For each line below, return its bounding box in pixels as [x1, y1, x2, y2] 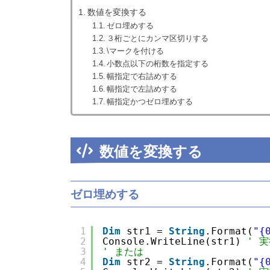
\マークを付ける [107, 46, 165, 56]
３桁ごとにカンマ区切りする [107, 34, 209, 43]
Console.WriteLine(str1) [102, 236, 247, 248]
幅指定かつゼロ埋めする [107, 97, 193, 107]
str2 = [127, 256, 169, 268]
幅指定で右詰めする [107, 72, 178, 81]
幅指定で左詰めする [107, 84, 178, 94]
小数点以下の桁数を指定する [107, 59, 209, 69]
